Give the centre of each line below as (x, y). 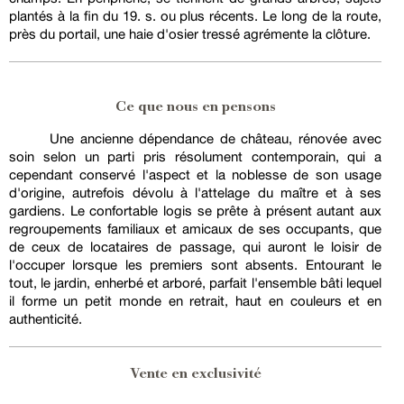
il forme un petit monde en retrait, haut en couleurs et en (195, 301)
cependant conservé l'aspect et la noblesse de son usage (195, 175)
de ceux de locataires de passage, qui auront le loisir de (195, 247)
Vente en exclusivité (195, 375)
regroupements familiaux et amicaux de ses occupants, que (195, 229)
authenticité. (46, 319)
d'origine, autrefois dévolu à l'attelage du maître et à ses (195, 193)
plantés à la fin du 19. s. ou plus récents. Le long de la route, (195, 16)
